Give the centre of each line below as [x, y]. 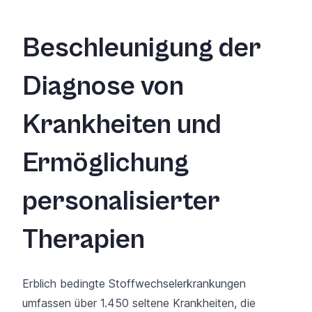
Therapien [84, 240]
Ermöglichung [106, 163]
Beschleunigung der [142, 48]
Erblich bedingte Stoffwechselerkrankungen [134, 284]
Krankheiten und [122, 125]
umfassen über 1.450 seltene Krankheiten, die [139, 303]
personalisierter [121, 201]
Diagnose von [103, 86]
